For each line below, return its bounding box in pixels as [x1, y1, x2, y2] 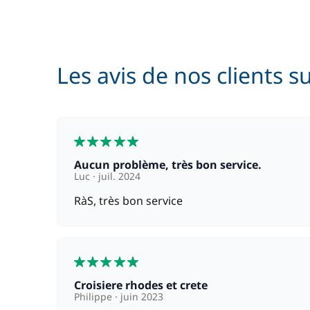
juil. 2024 [95, 170, 140, 183]
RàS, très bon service [74, 193, 183, 208]
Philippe [74, 290, 115, 303]
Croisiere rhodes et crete [81, 277, 208, 293]
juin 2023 [118, 290, 163, 303]
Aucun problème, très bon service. [82, 157, 262, 172]
